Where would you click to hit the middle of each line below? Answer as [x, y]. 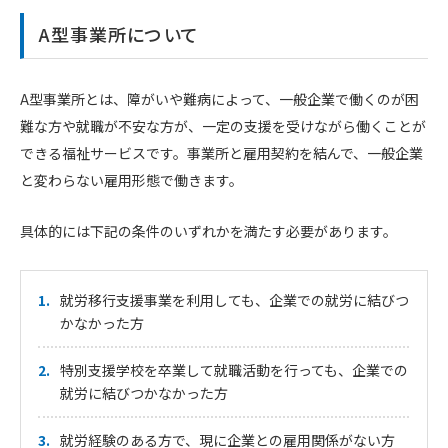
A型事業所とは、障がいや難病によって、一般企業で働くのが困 [219, 99]
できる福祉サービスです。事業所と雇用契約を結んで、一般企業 [221, 153]
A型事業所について [119, 34]
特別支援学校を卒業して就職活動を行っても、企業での [233, 370]
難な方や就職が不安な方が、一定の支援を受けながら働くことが [223, 126]
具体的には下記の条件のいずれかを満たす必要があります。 [208, 230]
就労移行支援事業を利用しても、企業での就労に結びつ [234, 300]
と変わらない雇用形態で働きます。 [131, 180]
